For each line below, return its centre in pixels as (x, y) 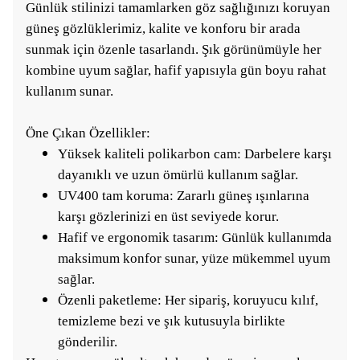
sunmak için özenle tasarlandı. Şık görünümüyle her (174, 49)
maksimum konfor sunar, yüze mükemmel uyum (194, 258)
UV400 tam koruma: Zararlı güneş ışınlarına (184, 196)
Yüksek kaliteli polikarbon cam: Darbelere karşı (195, 154)
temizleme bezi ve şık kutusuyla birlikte (172, 321)
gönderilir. (88, 342)
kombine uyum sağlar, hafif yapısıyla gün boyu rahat (176, 70)
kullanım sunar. (70, 91)
